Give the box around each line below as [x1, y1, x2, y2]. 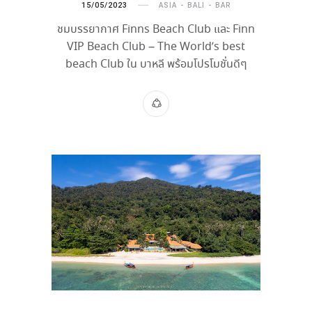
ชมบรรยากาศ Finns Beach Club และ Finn [57, 22, 255, 38]
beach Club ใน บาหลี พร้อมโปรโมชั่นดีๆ [65, 56, 247, 73]
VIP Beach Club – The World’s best [67, 39, 245, 56]
